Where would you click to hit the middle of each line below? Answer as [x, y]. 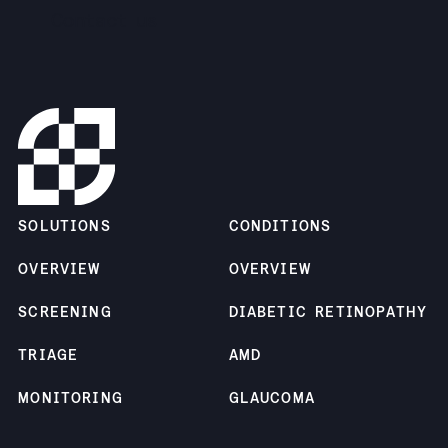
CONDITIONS [280, 226]
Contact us [104, 20]
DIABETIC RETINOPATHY [328, 312]
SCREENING [65, 312]
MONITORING [70, 398]
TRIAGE [48, 355]
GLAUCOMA [271, 398]
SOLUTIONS [64, 226]
